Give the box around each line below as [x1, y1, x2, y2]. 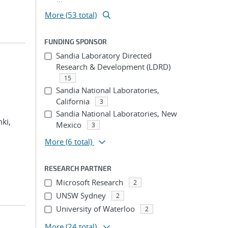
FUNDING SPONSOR [44, 37, 107, 46]
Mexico [55, 120, 81, 130]
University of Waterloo [55, 204, 135, 214]
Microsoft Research [55, 177, 123, 187]
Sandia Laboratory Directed [55, 50, 152, 61]
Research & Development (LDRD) [55, 62, 170, 72]
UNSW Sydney [55, 190, 106, 201]
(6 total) [66, 136, 92, 147]
